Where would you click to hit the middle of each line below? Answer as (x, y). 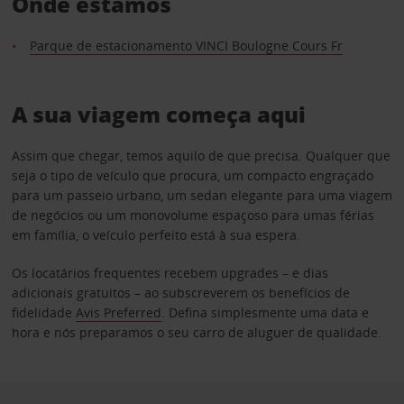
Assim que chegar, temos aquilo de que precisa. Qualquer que (201, 156)
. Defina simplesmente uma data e (265, 313)
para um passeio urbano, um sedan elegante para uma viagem (202, 196)
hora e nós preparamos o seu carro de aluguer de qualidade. (196, 333)
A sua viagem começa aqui (158, 115)
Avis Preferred (118, 313)
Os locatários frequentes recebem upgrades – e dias (170, 273)
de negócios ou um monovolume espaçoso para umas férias (193, 216)
